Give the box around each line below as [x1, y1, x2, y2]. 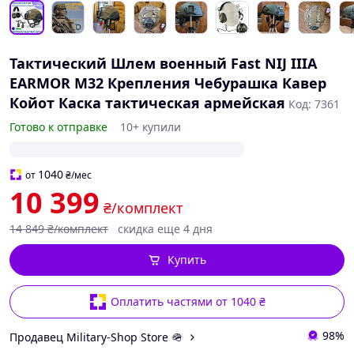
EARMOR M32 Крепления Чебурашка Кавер [9, 73, 326, 92]
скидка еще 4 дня [118, 221, 213, 236]
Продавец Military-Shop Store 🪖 [9, 329, 183, 345]
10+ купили [120, 119, 181, 134]
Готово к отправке [9, 119, 107, 134]
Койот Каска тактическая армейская [9, 93, 285, 112]
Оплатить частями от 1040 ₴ [111, 294, 265, 309]
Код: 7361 [288, 96, 340, 111]
